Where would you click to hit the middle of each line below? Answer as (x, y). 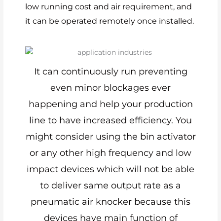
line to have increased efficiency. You (110, 120)
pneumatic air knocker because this (110, 202)
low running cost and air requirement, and (109, 7)
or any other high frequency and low (110, 153)
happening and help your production (110, 104)
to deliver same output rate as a (110, 185)
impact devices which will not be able (110, 169)
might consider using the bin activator (110, 136)
